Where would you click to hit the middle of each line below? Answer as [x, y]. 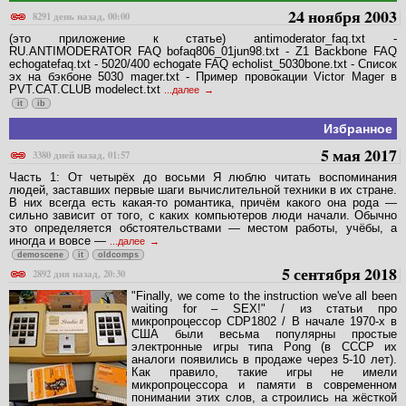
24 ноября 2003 [343, 17]
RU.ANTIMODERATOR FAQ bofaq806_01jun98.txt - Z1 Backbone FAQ [203, 52]
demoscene [40, 254]
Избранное [358, 129]
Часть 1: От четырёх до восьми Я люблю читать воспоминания [203, 177]
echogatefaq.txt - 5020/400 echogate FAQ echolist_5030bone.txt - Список [203, 64]
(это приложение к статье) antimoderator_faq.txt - [203, 39]
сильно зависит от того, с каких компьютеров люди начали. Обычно [203, 215]
